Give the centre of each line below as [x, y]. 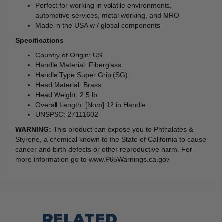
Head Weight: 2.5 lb [66, 94]
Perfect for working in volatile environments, [104, 5]
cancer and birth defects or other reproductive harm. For [104, 149]
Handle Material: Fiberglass [78, 65]
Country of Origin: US [69, 55]
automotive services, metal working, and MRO [107, 15]
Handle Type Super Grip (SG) [82, 75]
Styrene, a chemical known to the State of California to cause [111, 139]
